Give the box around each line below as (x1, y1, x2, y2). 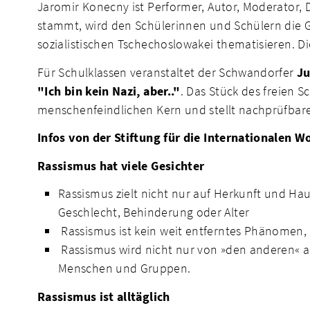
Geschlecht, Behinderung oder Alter (58, 204, 250, 221)
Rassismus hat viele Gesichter (37, 157, 205, 174)
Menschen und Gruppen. (58, 260, 191, 277)
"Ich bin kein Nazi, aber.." (37, 82, 181, 99)
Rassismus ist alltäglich (37, 288, 170, 304)
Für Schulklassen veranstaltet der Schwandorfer (37, 64, 297, 80)
